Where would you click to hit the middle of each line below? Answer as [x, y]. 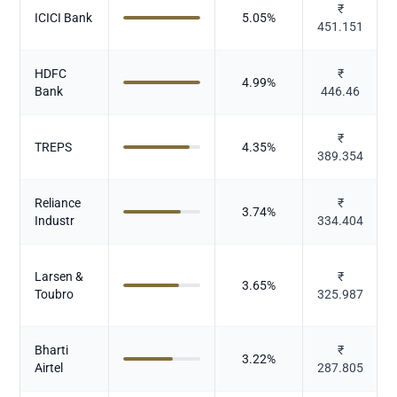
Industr [55, 220]
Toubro [54, 294]
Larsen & [59, 276]
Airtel [49, 367]
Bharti [52, 350]
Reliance [58, 202]
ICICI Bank [64, 17]
